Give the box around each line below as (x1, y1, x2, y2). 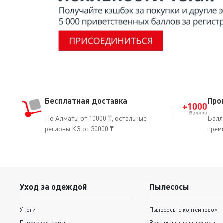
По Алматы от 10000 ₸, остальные (45, 113, 147, 122)
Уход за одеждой (20, 181, 87, 192)
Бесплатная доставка (45, 95, 127, 105)
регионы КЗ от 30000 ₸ (45, 124, 114, 133)
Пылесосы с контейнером (149, 206, 218, 213)
